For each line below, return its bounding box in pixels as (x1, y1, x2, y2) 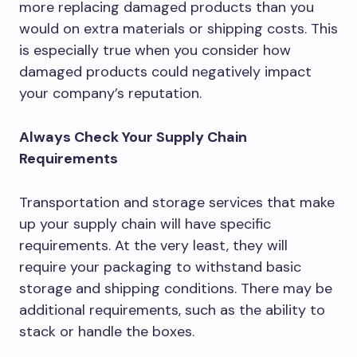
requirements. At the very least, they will (19, 236, 288, 255)
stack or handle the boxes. (19, 322, 198, 341)
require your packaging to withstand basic (19, 257, 301, 277)
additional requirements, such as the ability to (19, 300, 325, 320)
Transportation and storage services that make (19, 193, 335, 212)
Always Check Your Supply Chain (19, 127, 247, 147)
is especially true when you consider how (19, 41, 291, 60)
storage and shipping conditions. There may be (19, 279, 332, 298)
